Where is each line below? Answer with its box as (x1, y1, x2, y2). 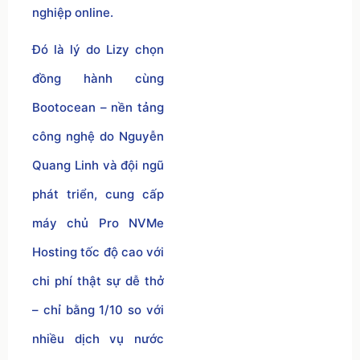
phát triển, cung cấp (32, 186, 164, 202)
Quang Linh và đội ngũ (32, 157, 164, 173)
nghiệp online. (32, 4, 113, 20)
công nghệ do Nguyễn (32, 128, 164, 144)
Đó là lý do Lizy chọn (32, 41, 164, 57)
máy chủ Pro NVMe (32, 215, 164, 231)
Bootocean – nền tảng (32, 99, 164, 115)
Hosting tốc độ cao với (32, 243, 164, 260)
